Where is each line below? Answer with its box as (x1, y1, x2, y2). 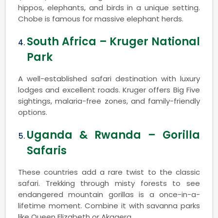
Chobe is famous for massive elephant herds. (18, 13, 183, 24)
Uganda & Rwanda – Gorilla (27, 127, 200, 143)
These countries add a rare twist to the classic (18, 166, 200, 177)
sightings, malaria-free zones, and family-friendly (18, 95, 200, 106)
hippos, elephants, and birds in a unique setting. (18, 2, 200, 13)
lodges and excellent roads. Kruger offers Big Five (18, 84, 200, 95)
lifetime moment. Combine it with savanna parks (18, 200, 200, 211)
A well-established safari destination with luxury (18, 73, 200, 84)
